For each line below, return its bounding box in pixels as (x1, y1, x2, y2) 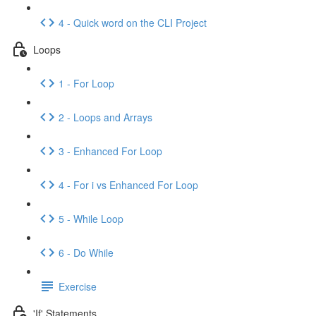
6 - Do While (59, 245, 114, 260)
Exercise (59, 279, 97, 293)
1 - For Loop (59, 75, 114, 90)
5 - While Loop (59, 211, 123, 226)
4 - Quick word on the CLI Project (59, 15, 207, 30)
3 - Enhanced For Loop (59, 143, 162, 158)
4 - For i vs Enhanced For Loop (59, 177, 198, 192)
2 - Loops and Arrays (59, 109, 152, 124)
